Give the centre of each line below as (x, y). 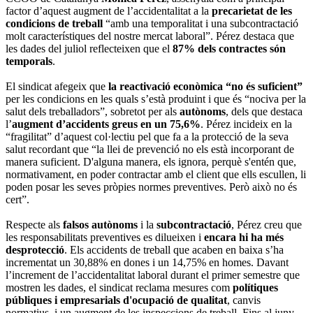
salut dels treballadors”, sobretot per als (93, 111)
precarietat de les (252, 10)
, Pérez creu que (267, 224)
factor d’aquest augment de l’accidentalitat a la (109, 10)
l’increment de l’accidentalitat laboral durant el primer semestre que (153, 275)
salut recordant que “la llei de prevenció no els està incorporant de (150, 149)
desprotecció (35, 249)
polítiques (255, 287)
